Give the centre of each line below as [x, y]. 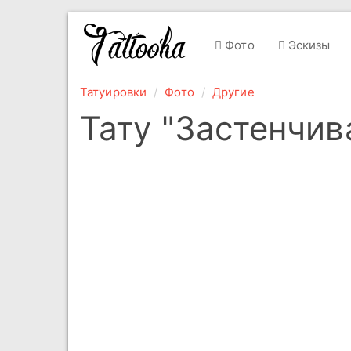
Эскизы [308, 45]
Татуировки [113, 92]
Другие [233, 92]
